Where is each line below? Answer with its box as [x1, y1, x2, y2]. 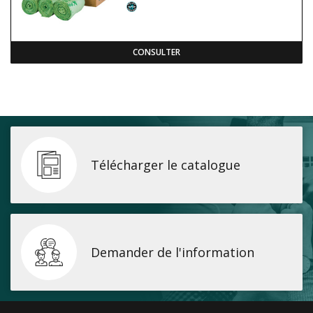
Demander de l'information [91, 243, 254, 261]
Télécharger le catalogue [91, 156, 240, 173]
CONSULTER [133, 46, 180, 58]
